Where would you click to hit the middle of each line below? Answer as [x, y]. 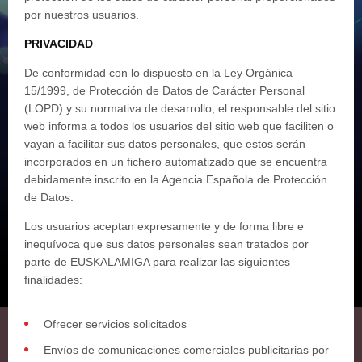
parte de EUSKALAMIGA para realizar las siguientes [157, 262]
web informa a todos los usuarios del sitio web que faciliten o [179, 126]
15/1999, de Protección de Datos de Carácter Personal [164, 90]
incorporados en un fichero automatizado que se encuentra [176, 162]
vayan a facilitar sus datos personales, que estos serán [165, 144]
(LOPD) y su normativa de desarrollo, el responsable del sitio [180, 108]
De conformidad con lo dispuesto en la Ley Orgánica [158, 73]
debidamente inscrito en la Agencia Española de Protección [176, 179]
